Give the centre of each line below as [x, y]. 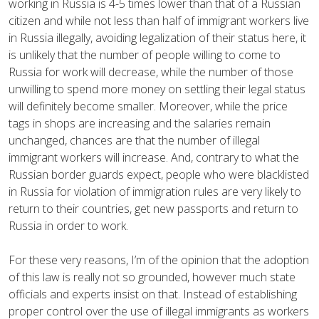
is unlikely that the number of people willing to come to [145, 54]
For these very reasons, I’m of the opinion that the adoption [159, 260]
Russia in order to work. [68, 225]
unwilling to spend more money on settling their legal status [157, 89]
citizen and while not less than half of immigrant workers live [159, 20]
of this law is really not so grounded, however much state [152, 277]
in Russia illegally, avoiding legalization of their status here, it [157, 37]
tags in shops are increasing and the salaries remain [140, 123]
